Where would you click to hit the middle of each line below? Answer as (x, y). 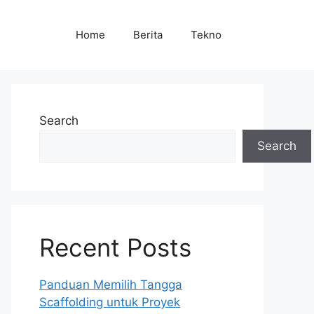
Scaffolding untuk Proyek (110, 302)
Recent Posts (115, 247)
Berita (148, 35)
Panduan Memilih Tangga (111, 285)
